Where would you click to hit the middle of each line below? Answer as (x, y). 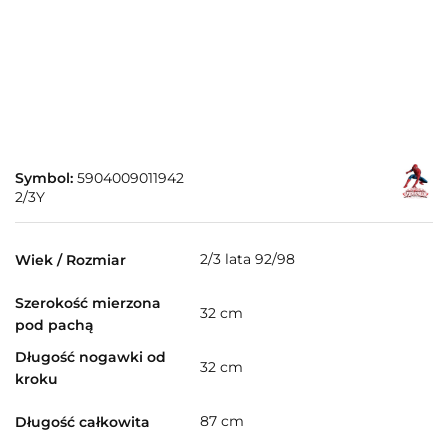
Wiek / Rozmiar (70, 259)
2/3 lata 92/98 (247, 259)
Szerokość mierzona (88, 302)
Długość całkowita (82, 421)
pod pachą (54, 324)
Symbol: (46, 177)
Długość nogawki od (90, 356)
